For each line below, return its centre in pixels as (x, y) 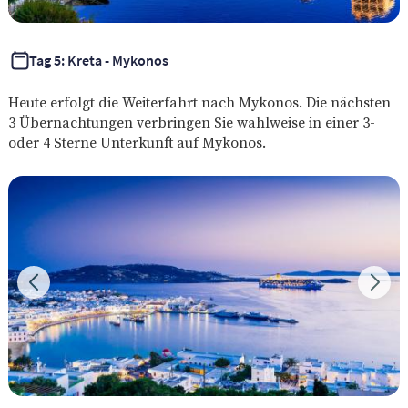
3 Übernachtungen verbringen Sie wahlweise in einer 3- (191, 122)
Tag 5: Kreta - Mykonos (98, 61)
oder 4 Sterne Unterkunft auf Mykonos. (137, 143)
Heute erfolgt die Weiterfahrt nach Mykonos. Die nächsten (199, 102)
